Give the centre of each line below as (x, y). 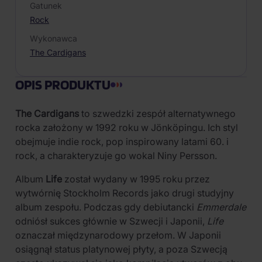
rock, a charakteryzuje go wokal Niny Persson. (116, 156)
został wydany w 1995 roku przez (136, 179)
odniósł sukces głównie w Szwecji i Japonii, (111, 221)
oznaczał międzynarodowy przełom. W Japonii (118, 235)
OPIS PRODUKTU (63, 85)
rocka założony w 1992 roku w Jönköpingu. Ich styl (127, 127)
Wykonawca (54, 38)
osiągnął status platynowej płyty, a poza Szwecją (121, 249)
